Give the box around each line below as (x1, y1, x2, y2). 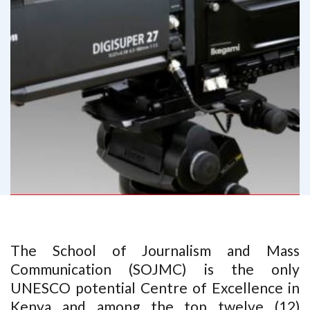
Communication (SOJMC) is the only (10, 260, 300, 277)
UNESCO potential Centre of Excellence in (10, 279, 300, 296)
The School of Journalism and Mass (10, 241, 300, 259)
